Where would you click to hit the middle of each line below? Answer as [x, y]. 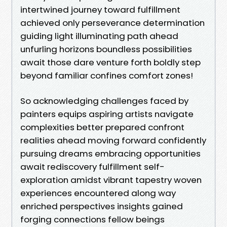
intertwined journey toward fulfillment [100, 9]
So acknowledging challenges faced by [104, 101]
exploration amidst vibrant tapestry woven [111, 180]
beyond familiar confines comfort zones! [107, 75]
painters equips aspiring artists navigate [107, 114]
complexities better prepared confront [102, 127]
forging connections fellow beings [92, 219]
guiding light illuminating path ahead [99, 36]
